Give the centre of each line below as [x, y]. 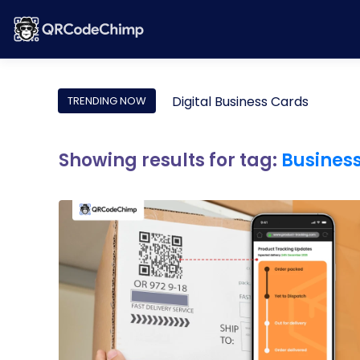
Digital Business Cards [240, 102]
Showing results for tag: [170, 160]
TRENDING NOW [107, 101]
